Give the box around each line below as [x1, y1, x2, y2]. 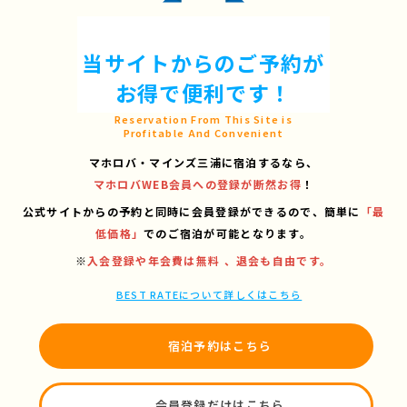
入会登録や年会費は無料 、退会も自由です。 [87, 253, 333, 269]
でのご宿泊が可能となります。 [144, 225, 313, 242]
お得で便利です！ [114, 77, 293, 109]
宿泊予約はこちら [167, 337, 273, 355]
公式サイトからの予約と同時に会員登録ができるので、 [22, 203, 324, 220]
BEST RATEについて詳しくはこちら [115, 287, 303, 303]
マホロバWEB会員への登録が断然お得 [93, 176, 302, 193]
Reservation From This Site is [114, 112, 293, 127]
